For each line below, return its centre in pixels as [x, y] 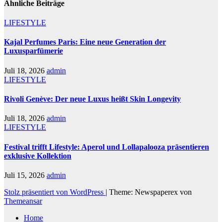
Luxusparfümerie [33, 51]
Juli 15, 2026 [25, 175]
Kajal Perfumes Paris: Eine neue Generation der [85, 42]
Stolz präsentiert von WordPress [55, 192]
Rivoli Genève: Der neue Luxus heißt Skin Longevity [92, 99]
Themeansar [23, 201]
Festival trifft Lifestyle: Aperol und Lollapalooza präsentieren [107, 147]
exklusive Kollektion [38, 156]
